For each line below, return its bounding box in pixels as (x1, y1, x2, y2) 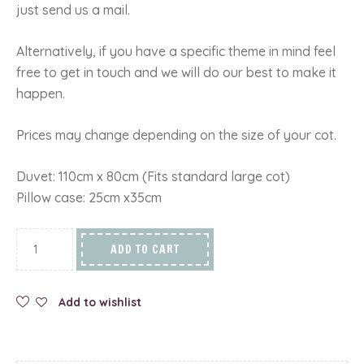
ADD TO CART (110, 240, 180, 258)
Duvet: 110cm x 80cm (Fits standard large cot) (16, 167, 290, 184)
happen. (16, 84, 65, 102)
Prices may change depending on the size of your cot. (16, 126, 336, 143)
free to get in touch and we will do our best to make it (16, 63, 336, 80)
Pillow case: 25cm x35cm (16, 188, 162, 206)
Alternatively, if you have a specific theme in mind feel (16, 42, 336, 59)
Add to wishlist (58, 294, 141, 310)
